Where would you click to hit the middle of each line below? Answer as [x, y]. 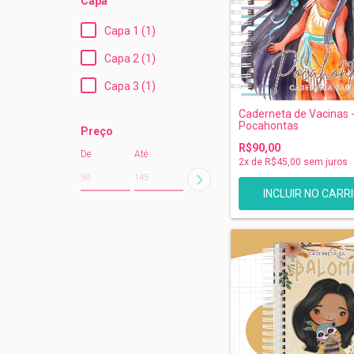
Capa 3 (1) [130, 87]
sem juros [324, 162]
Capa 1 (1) [130, 31]
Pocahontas [269, 126]
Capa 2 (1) [130, 59]
